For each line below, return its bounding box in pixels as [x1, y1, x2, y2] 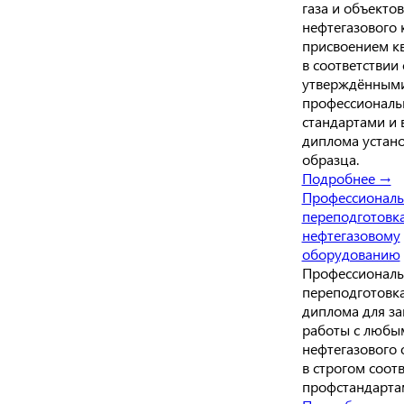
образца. [301, 149, 359, 169]
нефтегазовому [301, 225, 400, 244]
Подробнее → [301, 168, 391, 188]
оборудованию [301, 243, 400, 263]
